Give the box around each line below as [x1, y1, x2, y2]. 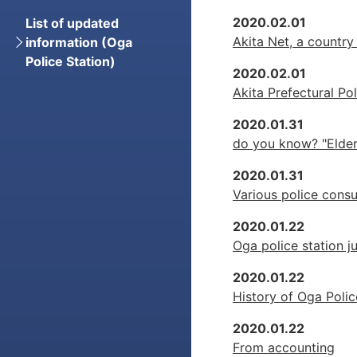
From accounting [233, 339, 335, 355]
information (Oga [25, 34, 132, 50]
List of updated [25, 15, 119, 31]
